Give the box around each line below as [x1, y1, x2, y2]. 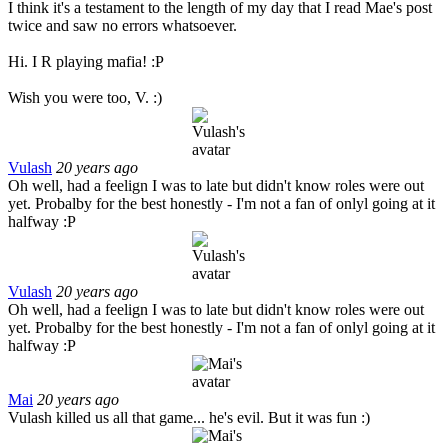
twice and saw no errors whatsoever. [8, 16, 237, 34]
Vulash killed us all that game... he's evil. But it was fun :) [8, 408, 370, 426]
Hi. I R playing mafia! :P [8, 52, 164, 70]
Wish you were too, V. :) [8, 88, 162, 106]
